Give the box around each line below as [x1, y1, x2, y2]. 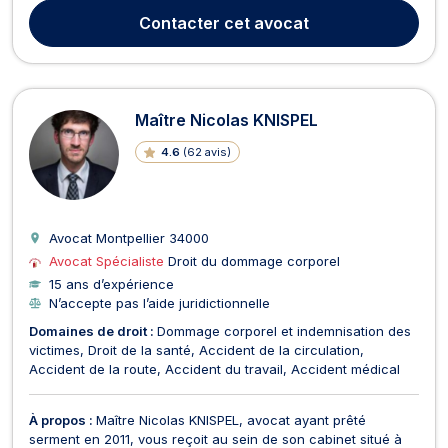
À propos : [29, 411, 96, 428]
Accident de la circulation [199, 341, 360, 358]
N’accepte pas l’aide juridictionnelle [49, 294, 270, 311]
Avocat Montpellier [49, 229, 169, 246]
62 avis [186, 144, 227, 159]
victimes [29, 341, 80, 358]
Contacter [139, 12, 220, 33]
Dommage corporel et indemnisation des [157, 322, 411, 339]
